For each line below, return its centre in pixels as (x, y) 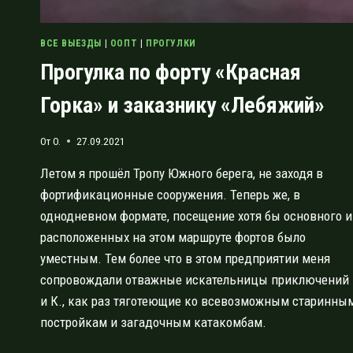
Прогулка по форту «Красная (171, 72)
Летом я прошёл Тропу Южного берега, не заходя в (182, 173)
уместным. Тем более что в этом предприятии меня (185, 258)
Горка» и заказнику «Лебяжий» (182, 106)
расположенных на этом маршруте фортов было (173, 237)
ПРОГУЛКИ (171, 44)
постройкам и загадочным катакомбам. (153, 322)
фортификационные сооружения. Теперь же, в (170, 194)
